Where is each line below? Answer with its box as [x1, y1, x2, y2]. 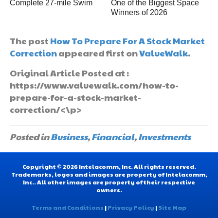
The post [10, 34, 50, 47]
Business [51, 130, 88, 143]
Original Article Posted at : [10, 66, 129, 79]
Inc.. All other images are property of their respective [23, 178, 195, 186]
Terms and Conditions [32, 203, 104, 211]
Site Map [158, 203, 186, 211]
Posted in [10, 130, 51, 143]
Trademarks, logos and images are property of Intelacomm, [11, 170, 207, 178]
